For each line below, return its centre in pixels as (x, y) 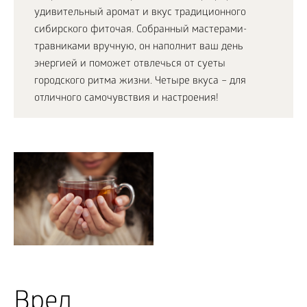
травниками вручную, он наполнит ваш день (139, 47)
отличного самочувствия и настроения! (126, 99)
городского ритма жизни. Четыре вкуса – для (140, 82)
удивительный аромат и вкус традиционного (140, 13)
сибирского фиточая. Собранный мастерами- (140, 30)
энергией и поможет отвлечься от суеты (130, 64)
